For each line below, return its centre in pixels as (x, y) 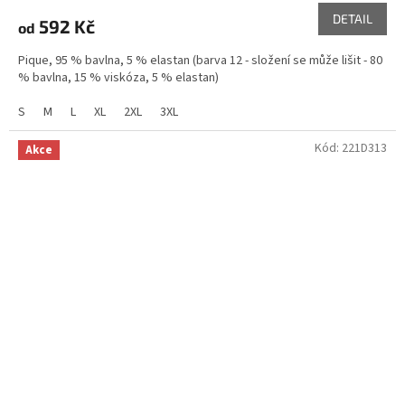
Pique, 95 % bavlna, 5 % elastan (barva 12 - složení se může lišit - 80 (200, 60)
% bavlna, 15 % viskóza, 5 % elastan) (118, 77)
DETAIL (353, 18)
